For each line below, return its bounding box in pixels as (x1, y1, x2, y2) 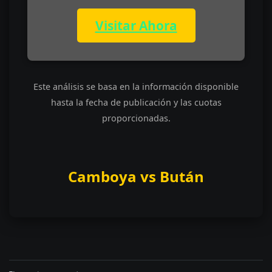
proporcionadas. (101, 112, 171, 124)
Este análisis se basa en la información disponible (33, 81, 239, 93)
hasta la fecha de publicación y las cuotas (50, 97, 222, 109)
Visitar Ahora (95, 17, 177, 35)
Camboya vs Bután (68, 166, 204, 187)
